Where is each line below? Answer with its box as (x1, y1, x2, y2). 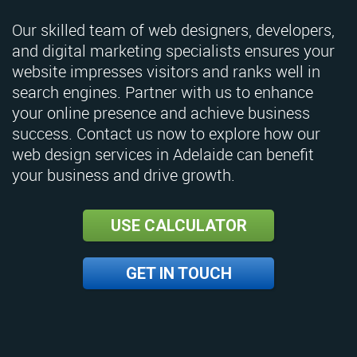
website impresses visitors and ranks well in (12, 61, 320, 83)
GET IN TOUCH (125, 264, 232, 284)
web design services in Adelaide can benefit (12, 143, 314, 166)
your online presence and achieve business (12, 102, 310, 124)
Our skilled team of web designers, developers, (12, 19, 335, 41)
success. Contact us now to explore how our (12, 123, 320, 145)
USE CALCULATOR (110, 216, 247, 236)
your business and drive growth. (12, 164, 235, 186)
